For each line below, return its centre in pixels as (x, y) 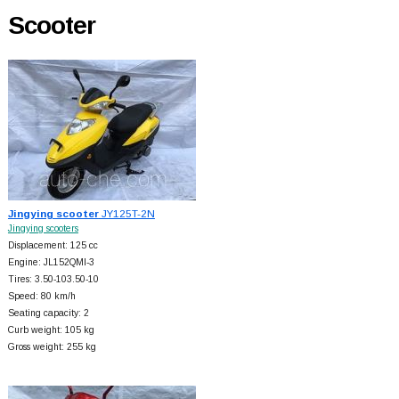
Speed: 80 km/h (41, 296)
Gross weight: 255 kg (52, 346)
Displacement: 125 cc (53, 245)
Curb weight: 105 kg (51, 330)
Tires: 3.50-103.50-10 (53, 279)
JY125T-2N (126, 213)
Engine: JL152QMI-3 (51, 262)
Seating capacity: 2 (48, 313)
